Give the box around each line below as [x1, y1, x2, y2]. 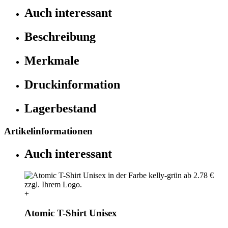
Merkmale [24, 54, 79, 67]
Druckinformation [24, 77, 120, 91]
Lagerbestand [24, 101, 96, 115]
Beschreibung [24, 30, 96, 44]
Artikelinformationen [4, 125, 93, 136]
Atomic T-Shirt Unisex [24, 208, 117, 219]
